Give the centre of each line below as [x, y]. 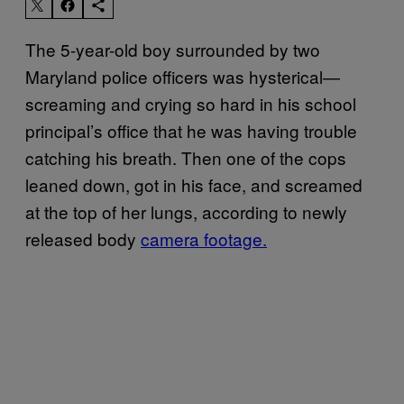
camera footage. [204, 238]
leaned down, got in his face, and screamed [194, 184]
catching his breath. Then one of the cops [186, 157]
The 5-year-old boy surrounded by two [173, 49]
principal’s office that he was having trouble [191, 130]
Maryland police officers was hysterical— [183, 76]
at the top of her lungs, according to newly [186, 211]
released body [83, 238]
